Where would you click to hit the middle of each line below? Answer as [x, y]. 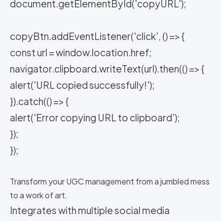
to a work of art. [39, 195]
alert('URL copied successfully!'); [82, 85]
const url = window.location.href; [81, 53]
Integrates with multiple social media [90, 210]
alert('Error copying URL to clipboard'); [95, 118]
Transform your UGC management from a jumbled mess [110, 182]
